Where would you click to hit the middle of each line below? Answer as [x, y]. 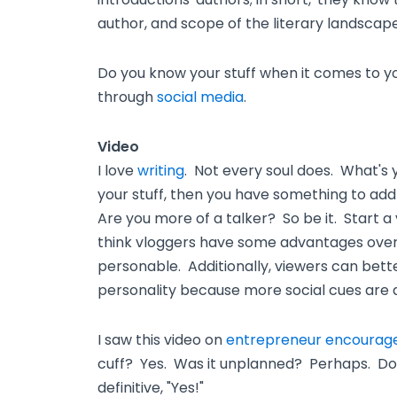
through [127, 97]
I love [117, 170]
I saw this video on [162, 339]
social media [200, 97]
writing [161, 170]
